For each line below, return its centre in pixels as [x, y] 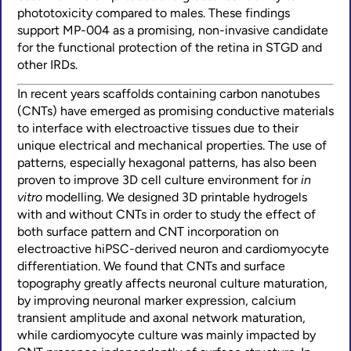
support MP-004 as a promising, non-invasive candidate [173, 31]
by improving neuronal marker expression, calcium [157, 300]
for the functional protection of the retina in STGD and [170, 48]
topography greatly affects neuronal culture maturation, [172, 283]
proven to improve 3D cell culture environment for [159, 179]
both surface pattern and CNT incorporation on [148, 231]
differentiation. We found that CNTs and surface [151, 266]
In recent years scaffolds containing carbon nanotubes [168, 93]
